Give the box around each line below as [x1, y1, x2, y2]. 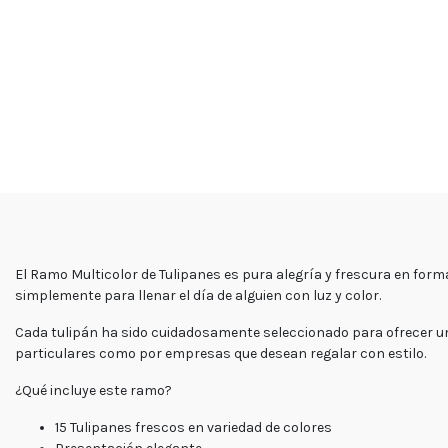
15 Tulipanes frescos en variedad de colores [55, 418, 332, 436]
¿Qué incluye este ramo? [15, 381, 172, 399]
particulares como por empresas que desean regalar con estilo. [15, 344, 426, 362]
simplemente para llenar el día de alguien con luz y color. [15, 286, 381, 304]
